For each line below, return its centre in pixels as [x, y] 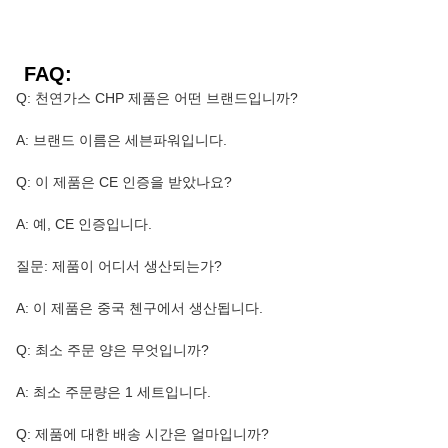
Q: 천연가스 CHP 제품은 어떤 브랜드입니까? [157, 98]
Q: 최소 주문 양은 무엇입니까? [112, 350]
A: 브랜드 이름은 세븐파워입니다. [121, 140]
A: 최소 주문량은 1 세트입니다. [113, 392]
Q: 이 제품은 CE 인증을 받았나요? [124, 182]
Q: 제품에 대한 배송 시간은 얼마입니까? [142, 434]
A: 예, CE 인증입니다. [84, 224]
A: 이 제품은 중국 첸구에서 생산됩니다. [139, 308]
